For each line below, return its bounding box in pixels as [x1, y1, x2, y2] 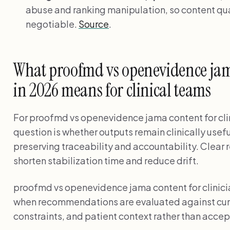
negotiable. [26, 17, 79, 30]
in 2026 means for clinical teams [13, 78, 211, 102]
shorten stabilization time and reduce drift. [13, 154, 199, 166]
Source [79, 17, 109, 30]
